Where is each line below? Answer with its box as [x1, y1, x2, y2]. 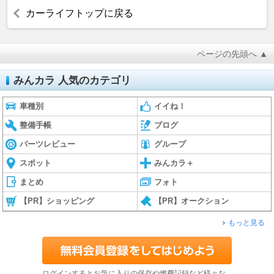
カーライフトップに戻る [26, 8, 133, 19]
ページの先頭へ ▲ [197, 49, 268, 59]
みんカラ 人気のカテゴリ [13, 75, 131, 87]
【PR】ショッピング [20, 196, 95, 206]
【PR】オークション [154, 196, 229, 206]
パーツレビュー [20, 139, 76, 149]
